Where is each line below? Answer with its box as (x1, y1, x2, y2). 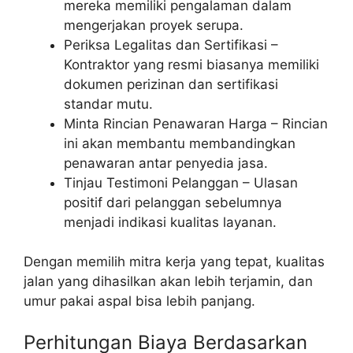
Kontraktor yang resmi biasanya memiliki (64, 56, 319, 72)
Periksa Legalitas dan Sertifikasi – (64, 36, 278, 53)
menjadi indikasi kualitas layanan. (64, 214, 277, 230)
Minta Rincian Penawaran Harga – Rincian (64, 115, 328, 132)
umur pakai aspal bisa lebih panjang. (24, 293, 255, 310)
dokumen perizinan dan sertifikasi (64, 76, 278, 92)
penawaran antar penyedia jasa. (64, 154, 268, 171)
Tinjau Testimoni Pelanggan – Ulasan (64, 174, 298, 191)
